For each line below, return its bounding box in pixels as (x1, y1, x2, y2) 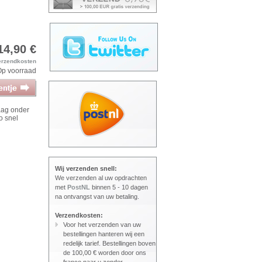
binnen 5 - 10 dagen (90, 184, 148, 191)
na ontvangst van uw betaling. (55, 193, 139, 200)
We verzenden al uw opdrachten (55, 174, 147, 181)
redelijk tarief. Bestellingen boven (63, 240, 156, 247)
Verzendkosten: (55, 212, 103, 219)
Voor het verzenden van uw (63, 221, 141, 228)
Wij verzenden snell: (55, 165, 117, 172)
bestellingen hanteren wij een (63, 230, 144, 237)
